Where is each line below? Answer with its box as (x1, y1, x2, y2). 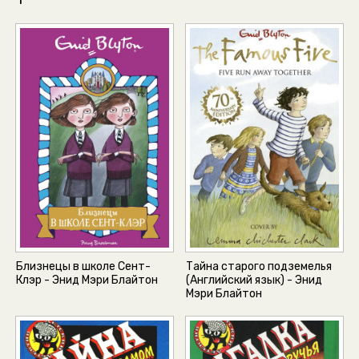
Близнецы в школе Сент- (16, 260, 151, 274)
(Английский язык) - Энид (186, 273, 323, 288)
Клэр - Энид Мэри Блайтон (16, 273, 158, 288)
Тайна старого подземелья (186, 260, 333, 274)
